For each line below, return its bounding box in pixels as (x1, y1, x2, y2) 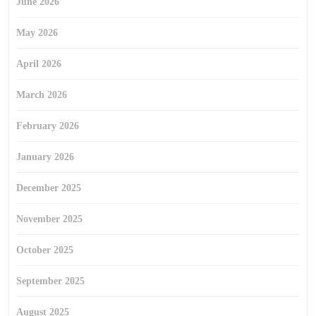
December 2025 (16, 183, 81, 193)
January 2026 (16, 152, 74, 162)
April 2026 (16, 59, 61, 69)
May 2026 (16, 28, 58, 38)
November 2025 (16, 214, 83, 224)
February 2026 (16, 121, 79, 131)
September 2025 (16, 276, 85, 286)
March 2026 (16, 90, 67, 100)
